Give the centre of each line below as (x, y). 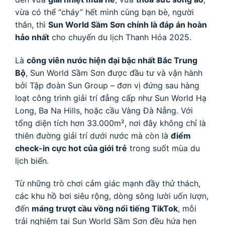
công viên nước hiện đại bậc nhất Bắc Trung (112, 60)
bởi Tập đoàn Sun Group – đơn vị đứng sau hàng (107, 85)
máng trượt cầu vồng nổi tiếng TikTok (105, 209)
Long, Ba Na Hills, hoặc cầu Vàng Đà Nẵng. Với (104, 110)
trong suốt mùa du (163, 148)
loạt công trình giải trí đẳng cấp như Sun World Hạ (111, 98)
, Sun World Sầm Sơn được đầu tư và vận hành (114, 73)
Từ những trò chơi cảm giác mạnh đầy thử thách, (108, 184)
